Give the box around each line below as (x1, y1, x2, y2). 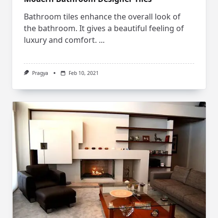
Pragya (32, 70, 48, 77)
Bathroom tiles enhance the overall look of (24, 11, 181, 22)
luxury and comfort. (24, 35, 97, 46)
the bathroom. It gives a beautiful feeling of (24, 23, 184, 34)
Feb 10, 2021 (68, 70, 99, 77)
